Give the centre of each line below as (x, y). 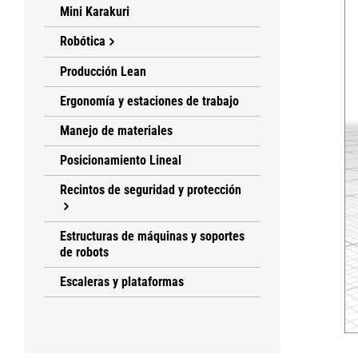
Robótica (83, 41)
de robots (84, 253)
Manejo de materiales (116, 131)
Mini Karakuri (95, 11)
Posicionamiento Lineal (121, 161)
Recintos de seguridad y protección (151, 190)
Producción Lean (103, 72)
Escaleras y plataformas (122, 282)
